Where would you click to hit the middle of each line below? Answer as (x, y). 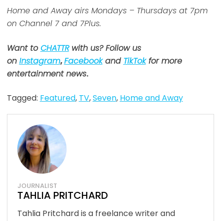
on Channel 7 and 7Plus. (54, 24)
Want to (23, 48)
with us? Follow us (105, 48)
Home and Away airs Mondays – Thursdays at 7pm (107, 11)
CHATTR (55, 48)
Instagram (39, 61)
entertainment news (46, 74)
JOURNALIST (37, 186)
